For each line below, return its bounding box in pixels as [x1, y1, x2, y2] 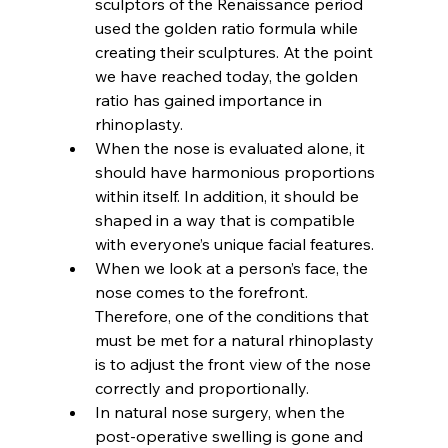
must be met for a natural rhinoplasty [94, 329, 378, 350]
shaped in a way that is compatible [94, 209, 359, 230]
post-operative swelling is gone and [94, 425, 367, 446]
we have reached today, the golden [94, 65, 362, 86]
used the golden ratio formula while [94, 17, 362, 38]
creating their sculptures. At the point [94, 41, 377, 62]
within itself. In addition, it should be [94, 185, 363, 206]
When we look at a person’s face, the [94, 257, 372, 278]
